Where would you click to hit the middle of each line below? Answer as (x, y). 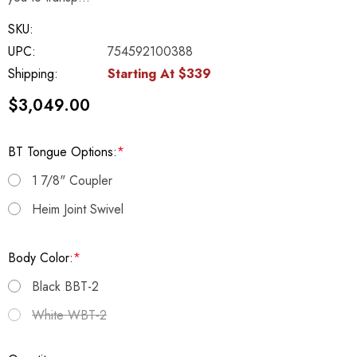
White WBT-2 (69, 315)
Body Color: (41, 258)
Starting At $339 (159, 74)
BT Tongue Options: (63, 152)
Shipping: (33, 74)
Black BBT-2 (65, 286)
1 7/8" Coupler (72, 180)
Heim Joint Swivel (78, 209)
